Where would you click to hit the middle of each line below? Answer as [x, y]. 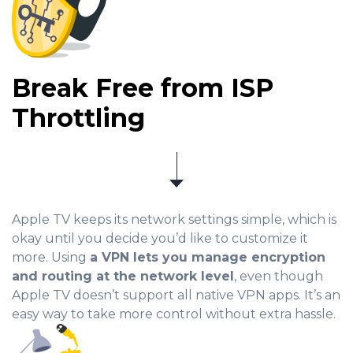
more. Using [51, 258]
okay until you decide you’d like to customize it [160, 239]
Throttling [78, 118]
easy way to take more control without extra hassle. [174, 314]
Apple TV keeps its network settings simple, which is [174, 220]
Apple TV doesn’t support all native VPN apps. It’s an [176, 295]
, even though [279, 277]
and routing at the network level [123, 277]
